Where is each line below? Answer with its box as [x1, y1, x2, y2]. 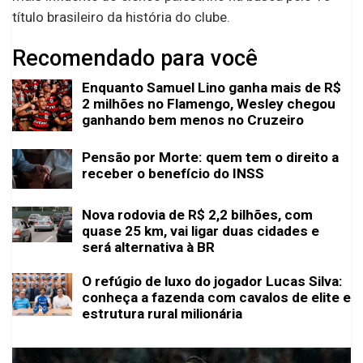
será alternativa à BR [82, 239, 215, 256]
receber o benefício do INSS [82, 164, 264, 181]
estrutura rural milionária [82, 305, 242, 322]
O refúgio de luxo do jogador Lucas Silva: [82, 273, 343, 290]
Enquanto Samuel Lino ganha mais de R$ [82, 79, 341, 96]
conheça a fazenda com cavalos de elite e [82, 289, 351, 306]
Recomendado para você [12, 45, 258, 71]
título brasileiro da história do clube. [12, 8, 230, 25]
